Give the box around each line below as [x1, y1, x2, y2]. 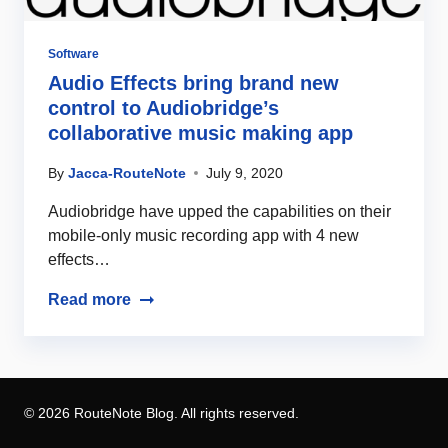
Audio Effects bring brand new [48, 72, 339, 94]
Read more [48, 291, 131, 308]
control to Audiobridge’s [48, 97, 279, 119]
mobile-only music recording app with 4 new [48, 227, 359, 244]
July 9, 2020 [206, 165, 283, 181]
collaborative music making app [48, 122, 353, 144]
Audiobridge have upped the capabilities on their [48, 203, 391, 220]
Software [48, 47, 99, 61]
